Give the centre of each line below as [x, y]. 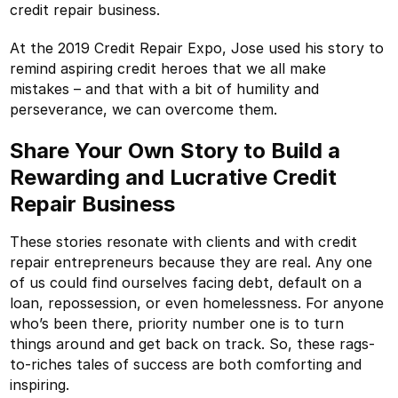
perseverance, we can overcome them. [144, 109]
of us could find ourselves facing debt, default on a [186, 282]
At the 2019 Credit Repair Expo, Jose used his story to [197, 48]
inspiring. [40, 384]
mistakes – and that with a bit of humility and [165, 88]
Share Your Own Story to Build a [175, 150]
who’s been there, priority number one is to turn [177, 323]
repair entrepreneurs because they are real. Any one [191, 262]
